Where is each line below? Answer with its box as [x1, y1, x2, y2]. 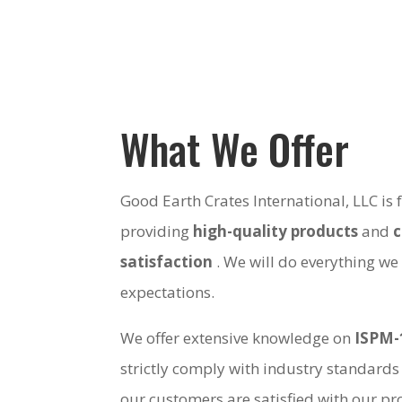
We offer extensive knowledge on [120, 327, 355, 348]
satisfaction [120, 250, 214, 272]
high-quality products [193, 220, 359, 241]
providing [120, 220, 194, 241]
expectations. [120, 281, 215, 302]
